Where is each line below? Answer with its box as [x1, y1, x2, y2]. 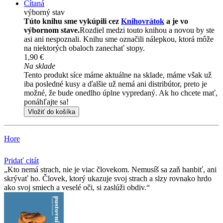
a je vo [164, 17, 188, 26]
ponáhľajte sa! [24, 98, 69, 107]
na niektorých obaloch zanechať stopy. [24, 44, 145, 53]
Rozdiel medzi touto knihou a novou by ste [80, 26, 215, 35]
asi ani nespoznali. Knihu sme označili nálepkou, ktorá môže [24, 35, 214, 44]
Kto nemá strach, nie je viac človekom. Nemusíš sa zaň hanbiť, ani [7, 165, 217, 174]
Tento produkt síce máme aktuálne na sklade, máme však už [24, 71, 212, 80]
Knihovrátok [121, 17, 164, 26]
